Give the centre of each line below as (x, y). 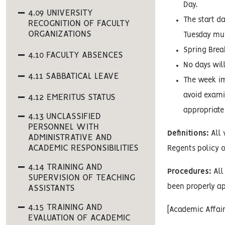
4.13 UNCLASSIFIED (65, 117)
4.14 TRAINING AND (65, 167)
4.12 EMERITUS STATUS (72, 97)
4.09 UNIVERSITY (61, 13)
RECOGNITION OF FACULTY (79, 24)
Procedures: (190, 172)
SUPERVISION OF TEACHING (82, 178)
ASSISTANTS (51, 188)
